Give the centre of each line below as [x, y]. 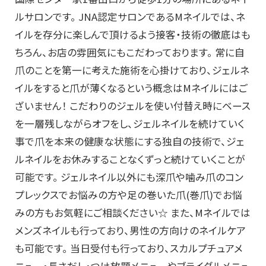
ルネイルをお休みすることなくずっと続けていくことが [130, 159]
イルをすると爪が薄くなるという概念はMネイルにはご [131, 88]
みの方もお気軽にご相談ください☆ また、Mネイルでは [133, 213]
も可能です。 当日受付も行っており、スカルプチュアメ [129, 248]
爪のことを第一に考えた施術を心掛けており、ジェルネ [132, 70]
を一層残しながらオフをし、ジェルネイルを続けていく [130, 124]
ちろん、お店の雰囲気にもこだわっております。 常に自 [130, 53]
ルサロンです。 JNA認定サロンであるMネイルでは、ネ [130, 17]
